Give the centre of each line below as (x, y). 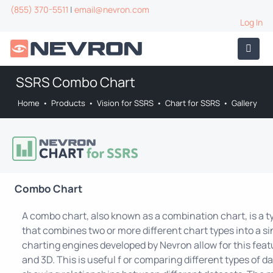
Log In (251, 22)
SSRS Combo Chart (76, 82)
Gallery (244, 103)
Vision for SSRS (125, 103)
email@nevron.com (112, 9)
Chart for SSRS (193, 103)
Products (68, 103)
